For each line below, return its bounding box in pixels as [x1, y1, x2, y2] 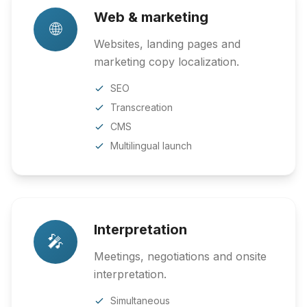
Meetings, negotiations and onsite [94, 249, 267, 263]
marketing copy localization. [94, 55, 239, 69]
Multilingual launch [110, 140, 192, 151]
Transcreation [110, 101, 173, 113]
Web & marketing [94, 9, 208, 25]
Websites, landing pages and [94, 37, 241, 51]
